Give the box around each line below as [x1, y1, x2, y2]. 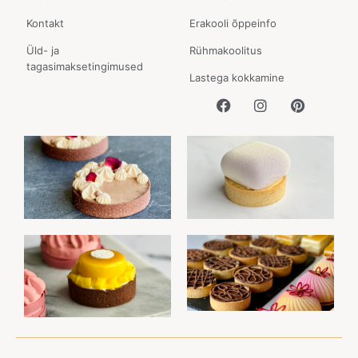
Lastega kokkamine [189, 71, 284, 85]
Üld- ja [26, 44, 59, 58]
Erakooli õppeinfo [189, 17, 276, 30]
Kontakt [26, 17, 64, 30]
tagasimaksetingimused [26, 60, 143, 74]
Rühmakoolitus [189, 44, 262, 58]
